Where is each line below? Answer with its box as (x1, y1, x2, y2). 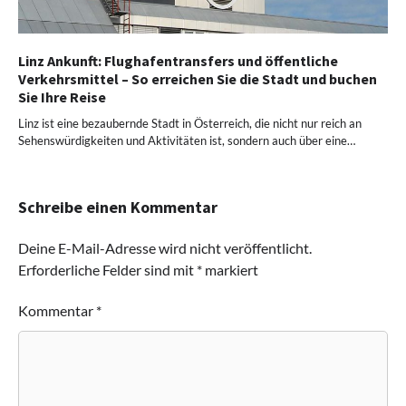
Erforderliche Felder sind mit (18, 260, 197, 278)
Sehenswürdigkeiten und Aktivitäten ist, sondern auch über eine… (18, 132, 355, 148)
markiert (202, 260, 258, 278)
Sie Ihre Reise (18, 87, 106, 106)
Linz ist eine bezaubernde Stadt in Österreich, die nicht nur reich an (18, 115, 362, 130)
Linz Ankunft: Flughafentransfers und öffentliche (18, 51, 338, 70)
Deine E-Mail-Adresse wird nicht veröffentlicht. (18, 238, 312, 256)
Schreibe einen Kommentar (18, 196, 217, 217)
